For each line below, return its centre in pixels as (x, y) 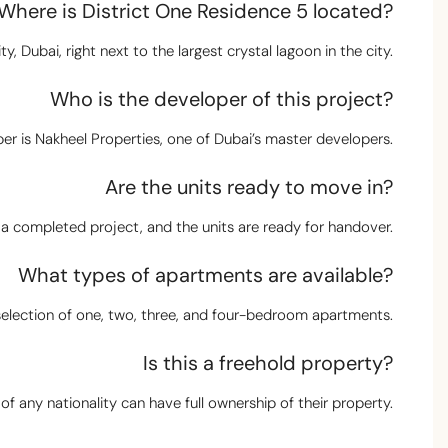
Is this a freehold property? (268, 363)
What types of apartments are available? (205, 275)
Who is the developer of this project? (221, 99)
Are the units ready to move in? (249, 187)
